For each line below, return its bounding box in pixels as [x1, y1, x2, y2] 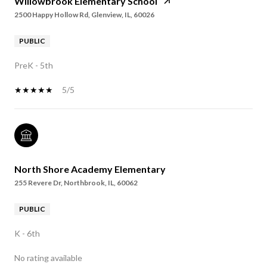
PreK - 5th [14, 60, 53, 71]
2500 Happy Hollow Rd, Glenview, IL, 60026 [14, 10, 154, 20]
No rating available [14, 253, 82, 263]
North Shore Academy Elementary [14, 163, 166, 175]
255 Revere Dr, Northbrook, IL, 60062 [14, 178, 138, 188]
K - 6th [14, 228, 40, 239]
